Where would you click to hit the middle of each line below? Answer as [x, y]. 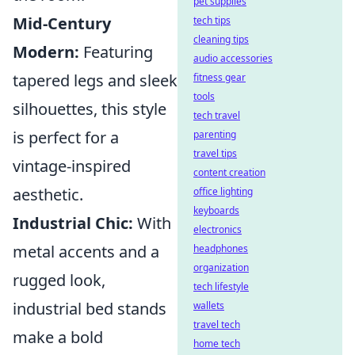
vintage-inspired [72, 166]
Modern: [46, 52]
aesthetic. [48, 195]
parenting [215, 134]
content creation [229, 172]
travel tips [215, 153]
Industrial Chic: [73, 223]
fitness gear [219, 77]
